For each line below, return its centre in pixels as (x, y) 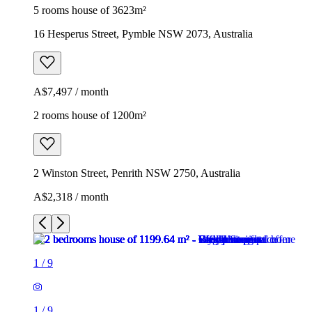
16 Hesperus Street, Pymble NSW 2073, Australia (143, 33)
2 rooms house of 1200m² (90, 115)
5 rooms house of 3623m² (90, 10)
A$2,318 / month (71, 196)
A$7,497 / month (71, 91)
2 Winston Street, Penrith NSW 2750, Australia (137, 173)
